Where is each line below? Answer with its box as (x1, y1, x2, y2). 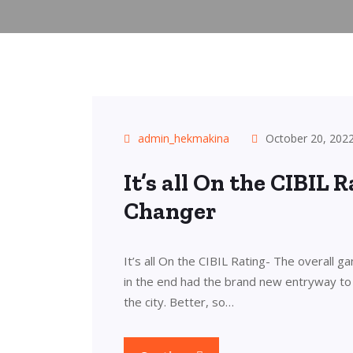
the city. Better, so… (124, 294, 234, 310)
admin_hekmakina (138, 131, 229, 146)
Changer (124, 197, 216, 225)
